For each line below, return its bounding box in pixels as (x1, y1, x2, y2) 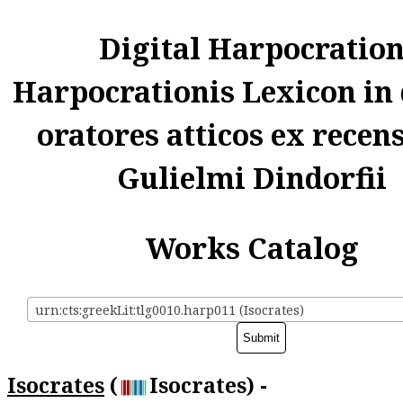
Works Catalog (145, 228, 359, 267)
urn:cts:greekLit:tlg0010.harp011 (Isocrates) (35, 301, 304, 319)
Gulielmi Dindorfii (117, 158, 387, 197)
